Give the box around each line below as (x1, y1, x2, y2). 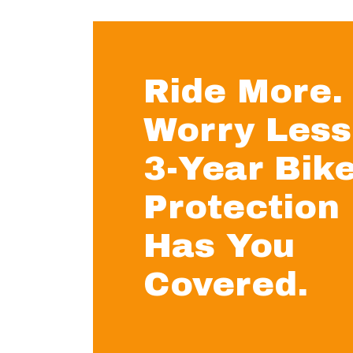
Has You (143, 227, 295, 264)
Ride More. (143, 72, 343, 110)
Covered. (143, 266, 308, 303)
